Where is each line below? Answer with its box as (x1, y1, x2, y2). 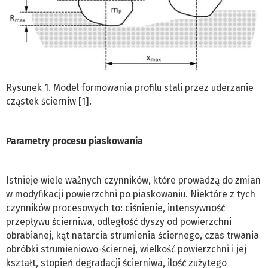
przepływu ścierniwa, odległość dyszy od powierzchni (6, 215, 232, 227)
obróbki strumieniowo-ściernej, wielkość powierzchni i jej (6, 243, 246, 255)
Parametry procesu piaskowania (6, 135, 143, 147)
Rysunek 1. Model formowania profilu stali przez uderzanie (6, 81, 254, 93)
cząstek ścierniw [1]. (6, 95, 92, 107)
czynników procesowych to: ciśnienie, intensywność (6, 202, 225, 214)
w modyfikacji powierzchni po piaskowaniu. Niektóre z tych (6, 188, 255, 200)
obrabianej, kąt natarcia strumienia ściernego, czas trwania (6, 229, 259, 241)
